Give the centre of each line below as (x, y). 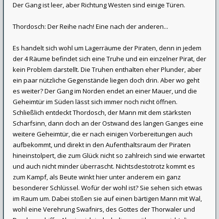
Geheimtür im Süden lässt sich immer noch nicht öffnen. (95, 102)
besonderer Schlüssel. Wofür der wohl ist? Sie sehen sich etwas (108, 188)
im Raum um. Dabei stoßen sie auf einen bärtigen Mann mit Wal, (107, 198)
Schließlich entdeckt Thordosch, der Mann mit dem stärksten (102, 112)
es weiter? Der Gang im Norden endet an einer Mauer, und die (105, 91)
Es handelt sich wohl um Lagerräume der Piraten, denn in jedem (107, 48)
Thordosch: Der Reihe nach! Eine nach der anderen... (90, 26)
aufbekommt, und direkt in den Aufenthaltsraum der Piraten (102, 145)
